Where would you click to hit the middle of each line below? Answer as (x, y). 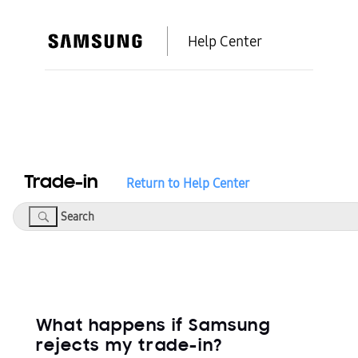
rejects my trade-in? (129, 347)
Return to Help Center (188, 183)
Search (47, 223)
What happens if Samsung (153, 327)
